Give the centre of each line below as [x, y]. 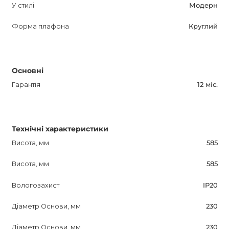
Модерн [203, 5]
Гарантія [26, 85]
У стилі [23, 5]
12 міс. [207, 85]
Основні [27, 71]
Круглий [203, 27]
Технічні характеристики [60, 129]
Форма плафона [40, 27]
